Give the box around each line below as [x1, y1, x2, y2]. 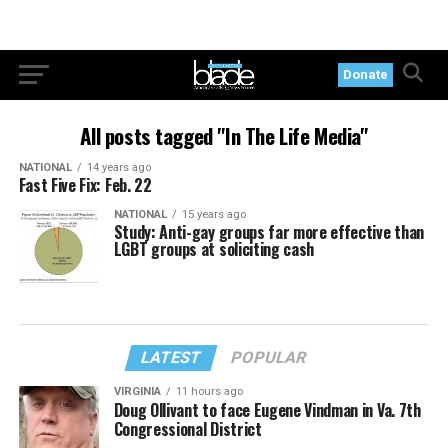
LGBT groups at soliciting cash [113, 237, 315, 261]
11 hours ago [175, 385, 243, 399]
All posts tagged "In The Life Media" [80, 120, 368, 151]
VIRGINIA [113, 385, 161, 399]
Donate [343, 67, 389, 82]
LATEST [139, 348, 205, 368]
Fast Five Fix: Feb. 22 [18, 173, 152, 197]
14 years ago [86, 161, 151, 174]
